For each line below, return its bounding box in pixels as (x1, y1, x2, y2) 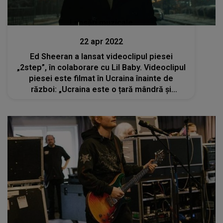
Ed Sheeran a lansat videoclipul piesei (29, 52, 173, 62)
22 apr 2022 (79, 37, 123, 47)
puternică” (82, 96, 121, 106)
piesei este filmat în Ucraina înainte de (29, 74, 174, 84)
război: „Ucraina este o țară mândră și (31, 85, 172, 95)
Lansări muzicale (69, 18, 133, 28)
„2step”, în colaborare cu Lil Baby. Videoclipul (16, 63, 144, 73)
